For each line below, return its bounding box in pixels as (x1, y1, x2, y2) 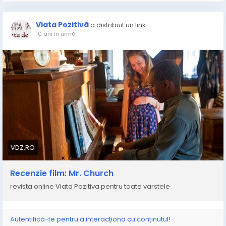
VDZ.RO (11, 143, 35, 152)
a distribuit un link (90, 20, 146, 30)
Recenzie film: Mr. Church (10, 167, 114, 179)
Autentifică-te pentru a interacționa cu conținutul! (10, 214, 171, 224)
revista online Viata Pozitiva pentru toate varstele (10, 182, 170, 191)
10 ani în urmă (36, 30, 76, 38)
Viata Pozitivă (36, 20, 89, 30)
